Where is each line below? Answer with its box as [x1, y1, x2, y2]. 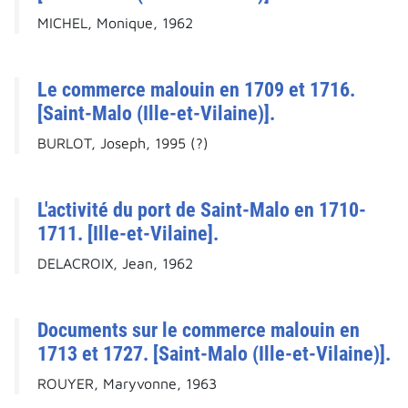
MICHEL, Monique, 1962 [37, 15, 193, 32]
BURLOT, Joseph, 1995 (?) [37, 135, 209, 152]
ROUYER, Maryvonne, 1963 [37, 375, 217, 393]
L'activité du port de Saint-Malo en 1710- [37, 198, 366, 222]
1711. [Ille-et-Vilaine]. [37, 221, 219, 246]
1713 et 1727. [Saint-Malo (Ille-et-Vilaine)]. [37, 342, 391, 366]
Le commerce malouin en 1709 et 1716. [37, 77, 355, 102]
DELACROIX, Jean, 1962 [37, 255, 193, 272]
